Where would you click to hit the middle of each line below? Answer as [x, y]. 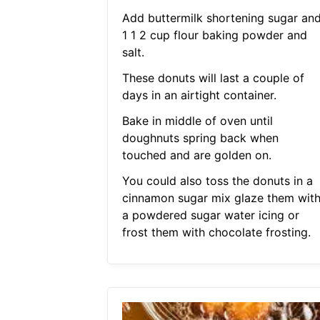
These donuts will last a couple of [213, 78]
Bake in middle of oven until [197, 121]
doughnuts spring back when [200, 138]
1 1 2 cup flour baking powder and [214, 35]
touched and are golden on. [196, 155]
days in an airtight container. [199, 95]
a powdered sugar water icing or [210, 215]
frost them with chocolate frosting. [216, 232]
